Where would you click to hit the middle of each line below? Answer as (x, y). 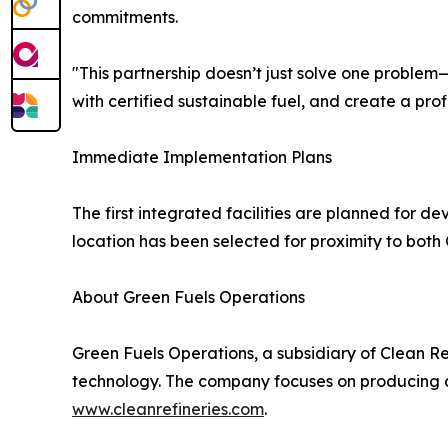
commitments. (125, 17)
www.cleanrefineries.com (168, 409)
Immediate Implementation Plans (202, 157)
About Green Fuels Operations (188, 297)
